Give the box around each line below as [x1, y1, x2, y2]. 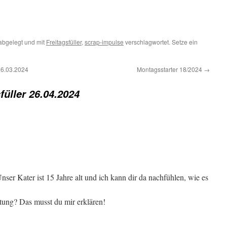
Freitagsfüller [46, 37, 82, 46]
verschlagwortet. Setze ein [124, 37, 198, 46]
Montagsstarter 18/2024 [137, 65, 204, 73]
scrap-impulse [85, 37, 124, 46]
